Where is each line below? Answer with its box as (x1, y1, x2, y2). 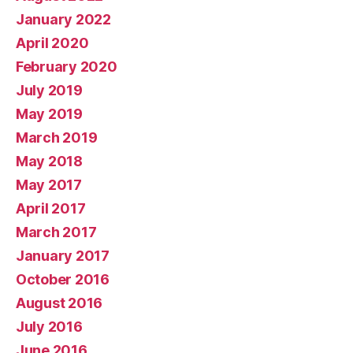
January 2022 (16, 11, 111, 28)
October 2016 (16, 271, 110, 288)
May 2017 (16, 176, 82, 193)
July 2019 (16, 82, 83, 98)
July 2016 (16, 318, 83, 335)
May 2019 (16, 106, 83, 122)
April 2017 (16, 200, 86, 217)
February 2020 (16, 58, 117, 75)
